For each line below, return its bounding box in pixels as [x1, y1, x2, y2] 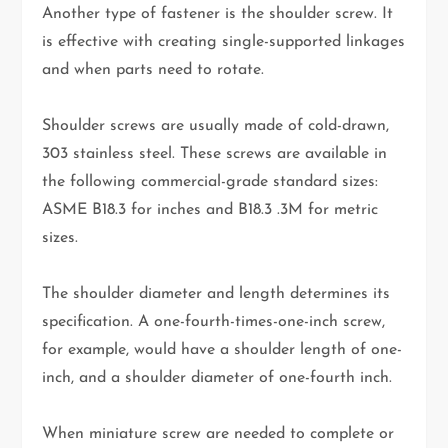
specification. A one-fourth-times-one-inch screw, [42, 314, 386, 331]
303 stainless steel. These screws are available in [42, 146, 388, 163]
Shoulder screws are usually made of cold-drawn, [42, 118, 390, 135]
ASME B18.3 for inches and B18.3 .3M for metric [42, 202, 379, 219]
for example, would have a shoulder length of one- [42, 342, 403, 359]
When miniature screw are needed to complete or [42, 426, 395, 443]
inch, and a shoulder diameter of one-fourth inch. [42, 370, 393, 387]
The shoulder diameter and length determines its [42, 286, 391, 303]
